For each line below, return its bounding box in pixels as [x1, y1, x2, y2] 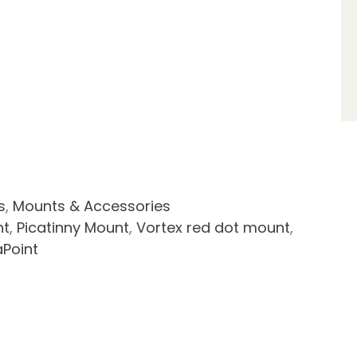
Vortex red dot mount [136, 218, 291, 238]
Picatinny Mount [17, 218, 130, 238]
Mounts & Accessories [13, 196, 171, 217]
